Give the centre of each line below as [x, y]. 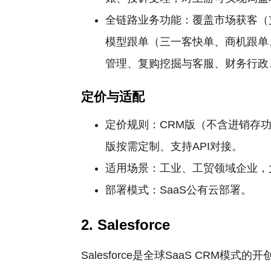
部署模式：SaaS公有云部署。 [179, 190]
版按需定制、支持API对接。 [174, 146]
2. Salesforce [126, 225]
